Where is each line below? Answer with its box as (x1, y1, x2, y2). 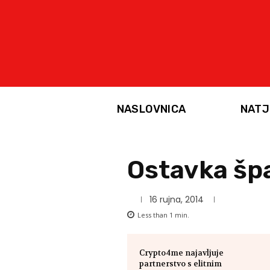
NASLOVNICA (116, 102, 186, 116)
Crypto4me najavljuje (139, 247, 224, 258)
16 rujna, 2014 (149, 193, 204, 206)
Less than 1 (137, 210, 174, 219)
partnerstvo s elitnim (139, 258, 222, 269)
